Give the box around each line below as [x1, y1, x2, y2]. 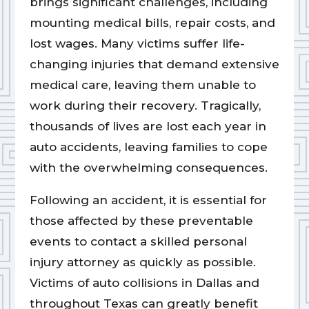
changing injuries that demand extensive [29, 57, 279, 72]
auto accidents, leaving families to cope [29, 140, 268, 154]
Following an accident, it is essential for [29, 193, 267, 208]
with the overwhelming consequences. [29, 161, 268, 175]
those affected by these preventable [29, 214, 253, 228]
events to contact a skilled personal [29, 235, 247, 249]
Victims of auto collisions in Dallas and [29, 276, 259, 290]
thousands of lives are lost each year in [29, 119, 266, 134]
